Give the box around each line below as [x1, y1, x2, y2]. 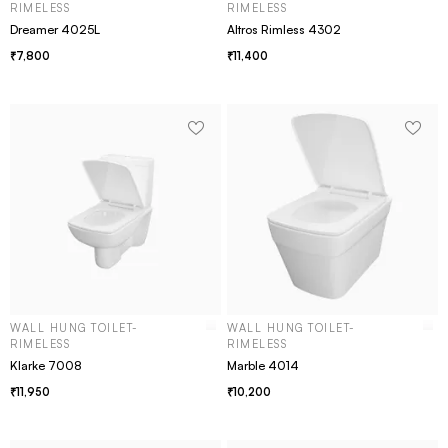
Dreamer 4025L [10, 22, 100, 37]
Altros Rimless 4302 [227, 22, 341, 37]
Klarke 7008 [10, 358, 82, 373]
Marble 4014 [227, 358, 299, 373]
